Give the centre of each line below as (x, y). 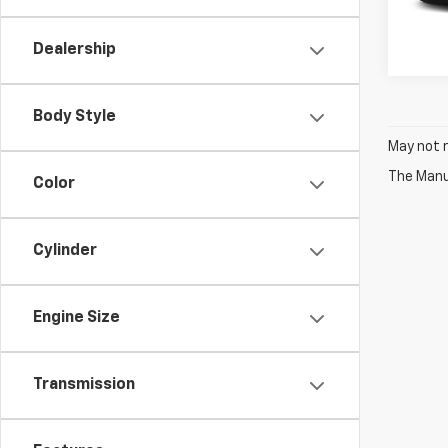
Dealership (74, 50)
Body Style (74, 117)
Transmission (84, 385)
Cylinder (65, 251)
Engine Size (76, 318)
